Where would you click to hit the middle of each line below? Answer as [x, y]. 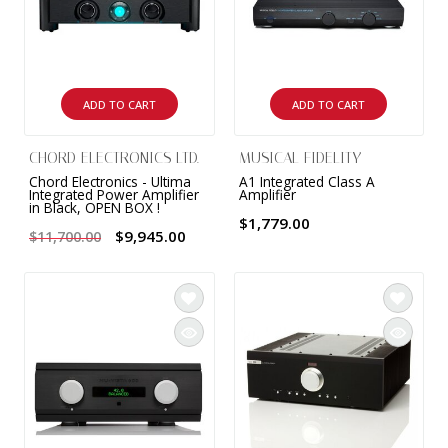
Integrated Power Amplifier [114, 195]
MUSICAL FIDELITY [299, 158]
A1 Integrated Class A [306, 182]
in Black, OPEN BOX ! [95, 208]
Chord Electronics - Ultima [110, 182]
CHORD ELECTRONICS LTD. [114, 158]
